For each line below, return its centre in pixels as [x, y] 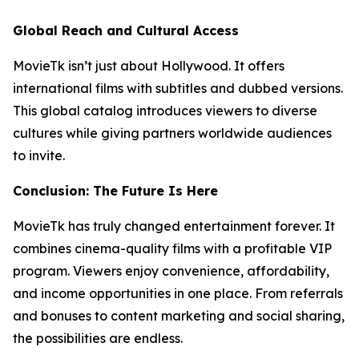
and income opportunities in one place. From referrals [178, 293]
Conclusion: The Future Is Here [115, 190]
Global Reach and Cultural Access [126, 30]
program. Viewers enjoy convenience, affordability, [171, 270]
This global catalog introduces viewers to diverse [165, 110]
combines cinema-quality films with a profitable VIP [172, 248]
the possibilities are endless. [98, 338]
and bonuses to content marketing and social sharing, [179, 315]
